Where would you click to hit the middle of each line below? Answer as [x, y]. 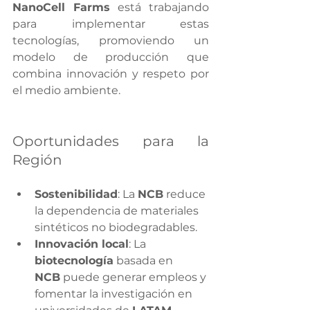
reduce [186, 194]
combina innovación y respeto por [111, 74]
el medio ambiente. [66, 90]
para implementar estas [111, 24]
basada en [145, 261]
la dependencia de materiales [118, 211]
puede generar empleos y [135, 277]
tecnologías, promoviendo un [111, 40]
